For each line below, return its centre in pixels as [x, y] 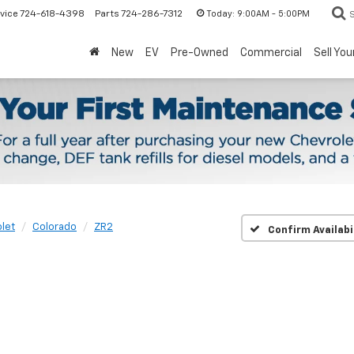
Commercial [271, 53]
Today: [220, 13]
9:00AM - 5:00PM [272, 13]
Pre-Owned [199, 53]
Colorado [55, 228]
